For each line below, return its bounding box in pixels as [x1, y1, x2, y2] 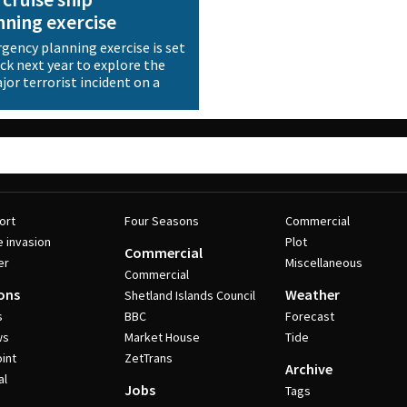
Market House [124, 329, 200, 345]
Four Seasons [124, 213, 199, 229]
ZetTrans [124, 350, 173, 366]
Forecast [285, 308, 335, 324]
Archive [285, 360, 333, 378]
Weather [285, 285, 341, 303]
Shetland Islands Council [124, 287, 255, 303]
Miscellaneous [285, 254, 363, 271]
